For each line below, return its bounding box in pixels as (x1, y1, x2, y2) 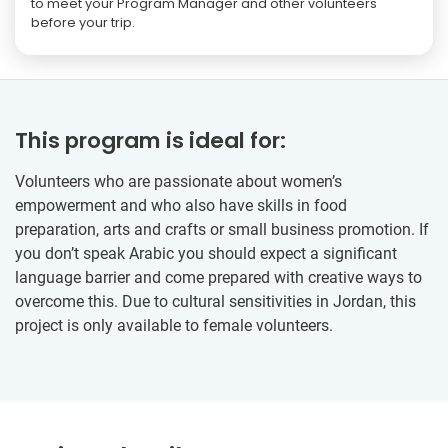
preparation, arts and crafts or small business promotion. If (15, 219, 429, 239)
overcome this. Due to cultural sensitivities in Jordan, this (15, 291, 416, 311)
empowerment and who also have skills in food (15, 195, 347, 215)
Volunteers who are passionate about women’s (15, 171, 342, 191)
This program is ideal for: (15, 124, 286, 156)
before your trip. (31, 13, 135, 31)
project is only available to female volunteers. (15, 315, 333, 335)
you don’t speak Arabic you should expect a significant (15, 243, 397, 263)
